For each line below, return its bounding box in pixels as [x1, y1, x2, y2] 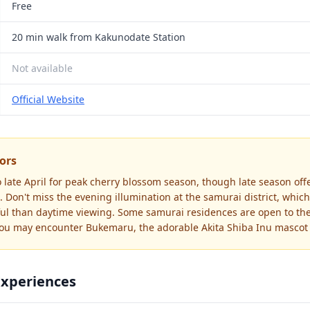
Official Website [12, 93, 84, 106]
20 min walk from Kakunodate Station [12, 30, 185, 44]
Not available [12, 62, 73, 75]
